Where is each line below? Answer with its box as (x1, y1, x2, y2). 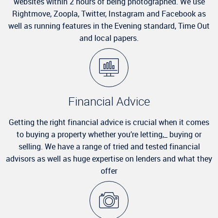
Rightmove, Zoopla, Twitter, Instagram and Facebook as (12, 8, 206, 19)
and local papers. (79, 33, 139, 43)
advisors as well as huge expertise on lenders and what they (6, 153, 212, 164)
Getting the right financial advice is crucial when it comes (9, 117, 209, 127)
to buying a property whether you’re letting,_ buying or (17, 129, 201, 140)
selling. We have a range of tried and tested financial (18, 141, 200, 152)
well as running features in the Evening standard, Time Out (8, 20, 210, 31)
